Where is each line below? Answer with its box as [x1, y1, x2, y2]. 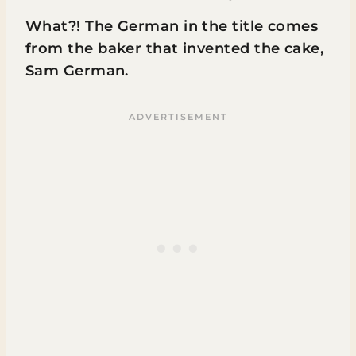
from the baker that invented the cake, [25, 39, 324, 57]
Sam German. [25, 61, 129, 79]
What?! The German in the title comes [25, 17, 319, 35]
